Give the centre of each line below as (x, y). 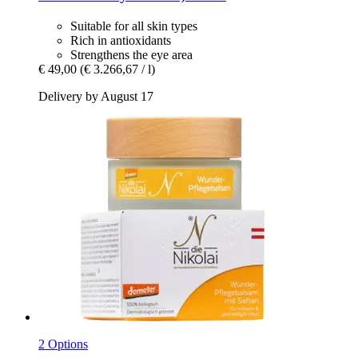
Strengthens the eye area (131, 55)
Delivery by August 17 (96, 97)
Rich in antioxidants (121, 41)
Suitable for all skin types (134, 26)
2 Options (63, 344)
